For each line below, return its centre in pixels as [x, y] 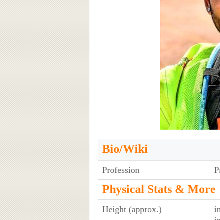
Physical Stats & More [159, 189]
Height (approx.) [132, 209]
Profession [121, 170]
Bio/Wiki [125, 149]
